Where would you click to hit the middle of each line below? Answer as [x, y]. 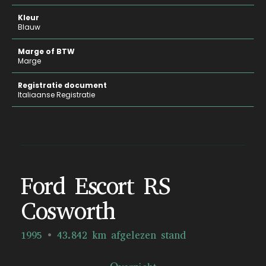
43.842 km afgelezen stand [121, 235]
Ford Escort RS [96, 186]
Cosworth [68, 211]
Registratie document [62, 85]
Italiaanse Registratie [56, 95]
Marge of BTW [46, 51]
